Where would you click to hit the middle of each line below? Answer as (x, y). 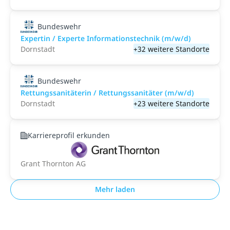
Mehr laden (115, 189)
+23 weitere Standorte (171, 103)
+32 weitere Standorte (171, 49)
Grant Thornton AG (53, 164)
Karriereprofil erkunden (69, 135)
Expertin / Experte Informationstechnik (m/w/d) (106, 38)
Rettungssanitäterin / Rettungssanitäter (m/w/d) (107, 93)
